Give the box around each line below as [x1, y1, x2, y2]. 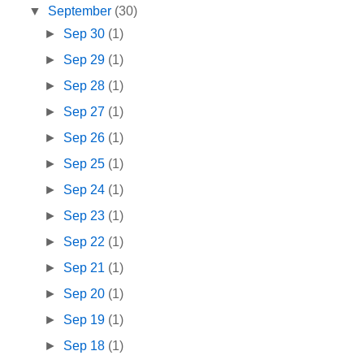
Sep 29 [63, 53, 109, 67]
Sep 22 [63, 235, 109, 249]
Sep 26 [63, 131, 109, 145]
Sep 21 [63, 261, 109, 275]
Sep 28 [63, 79, 109, 93]
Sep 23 [63, 209, 109, 223]
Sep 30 [63, 27, 109, 41]
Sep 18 [63, 339, 109, 353]
